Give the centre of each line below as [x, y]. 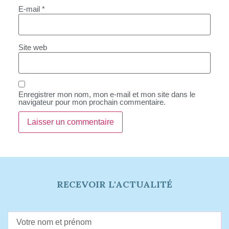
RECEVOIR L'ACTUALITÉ [114, 185]
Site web [33, 47]
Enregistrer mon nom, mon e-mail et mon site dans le [107, 95]
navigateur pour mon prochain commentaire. [92, 102]
